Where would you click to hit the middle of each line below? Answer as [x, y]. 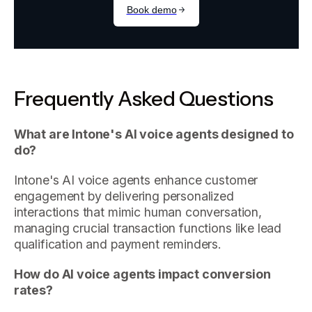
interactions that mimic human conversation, [138, 212]
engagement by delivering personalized [124, 196]
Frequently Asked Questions [143, 98]
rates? [33, 290]
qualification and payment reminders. [118, 244]
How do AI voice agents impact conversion [142, 274]
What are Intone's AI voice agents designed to [154, 134]
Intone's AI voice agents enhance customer [136, 180]
